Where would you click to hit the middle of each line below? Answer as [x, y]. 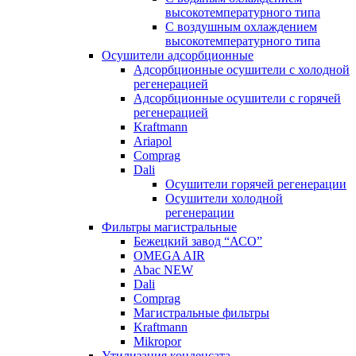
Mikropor [157, 341]
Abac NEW [163, 270]
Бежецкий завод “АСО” [198, 241]
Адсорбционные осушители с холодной [242, 70]
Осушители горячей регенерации [256, 184]
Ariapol [153, 141]
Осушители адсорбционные [178, 55]
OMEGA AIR [169, 255]
